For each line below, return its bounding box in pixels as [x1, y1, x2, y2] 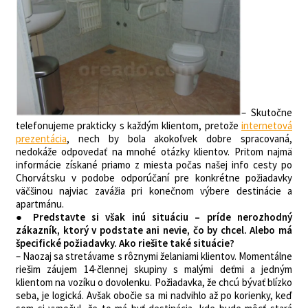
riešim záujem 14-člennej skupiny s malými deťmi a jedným [16, 263, 292, 276]
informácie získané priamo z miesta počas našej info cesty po [16, 158, 292, 171]
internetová [241, 119, 292, 132]
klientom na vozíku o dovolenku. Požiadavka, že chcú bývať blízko [16, 276, 292, 289]
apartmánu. [16, 197, 64, 210]
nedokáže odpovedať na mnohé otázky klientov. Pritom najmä [16, 145, 292, 158]
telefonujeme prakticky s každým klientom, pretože [16, 119, 241, 132]
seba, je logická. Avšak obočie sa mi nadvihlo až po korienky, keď [16, 289, 292, 302]
